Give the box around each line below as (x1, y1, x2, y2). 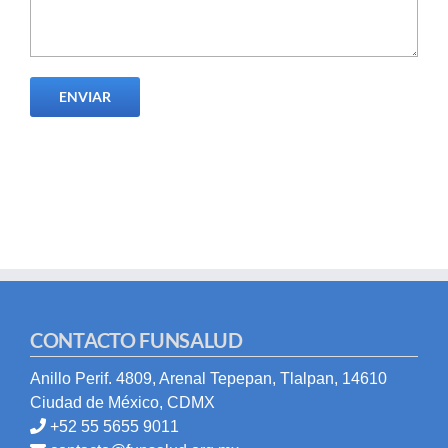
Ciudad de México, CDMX (30, 393, 215, 411)
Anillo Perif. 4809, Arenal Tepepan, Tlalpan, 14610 (30, 369, 387, 387)
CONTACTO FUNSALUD (30, 327, 243, 352)
